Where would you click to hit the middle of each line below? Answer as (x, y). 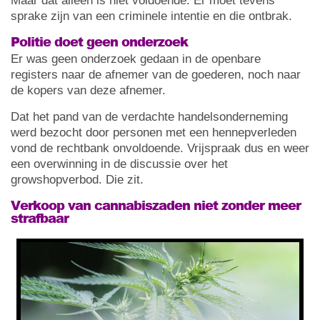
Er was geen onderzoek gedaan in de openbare (136, 59)
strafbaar (40, 217)
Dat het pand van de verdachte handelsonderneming (149, 116)
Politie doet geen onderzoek (99, 41)
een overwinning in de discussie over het (119, 164)
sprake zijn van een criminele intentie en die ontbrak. (151, 16)
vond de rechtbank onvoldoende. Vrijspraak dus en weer (160, 148)
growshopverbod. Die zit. (77, 179)
